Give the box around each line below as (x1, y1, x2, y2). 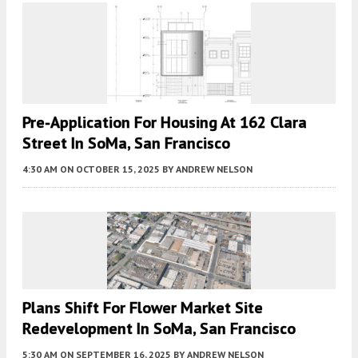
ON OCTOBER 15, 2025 (60, 162, 160, 175)
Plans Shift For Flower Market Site (22, 297, 263, 319)
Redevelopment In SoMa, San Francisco (22, 318, 296, 340)
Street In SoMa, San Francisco (22, 132, 230, 153)
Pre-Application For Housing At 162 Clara (22, 111, 307, 133)
